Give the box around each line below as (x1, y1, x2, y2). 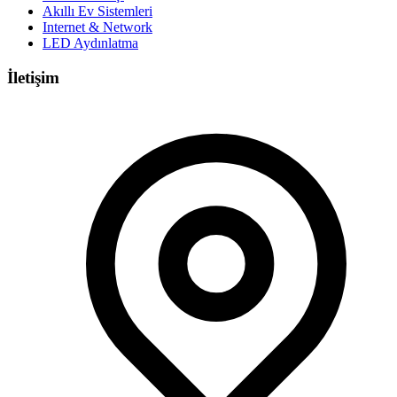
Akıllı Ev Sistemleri (43, 4, 152, 19)
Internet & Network (43, 19, 152, 35)
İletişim (7, 67, 59, 87)
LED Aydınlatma (43, 35, 138, 51)
